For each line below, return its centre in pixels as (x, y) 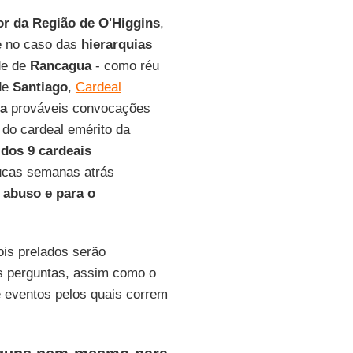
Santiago (40, 87)
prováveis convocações (78, 108)
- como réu (125, 66)
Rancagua (60, 66)
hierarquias (116, 45)
